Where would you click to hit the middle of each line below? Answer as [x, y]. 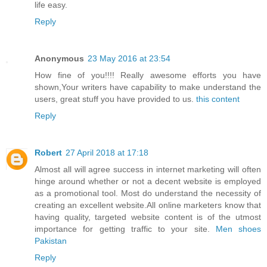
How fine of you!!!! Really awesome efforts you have [148, 75]
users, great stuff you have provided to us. [115, 99]
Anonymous [59, 59]
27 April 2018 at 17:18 [107, 153]
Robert [48, 153]
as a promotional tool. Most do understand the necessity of [148, 193]
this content [218, 99]
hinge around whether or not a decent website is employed [148, 181]
